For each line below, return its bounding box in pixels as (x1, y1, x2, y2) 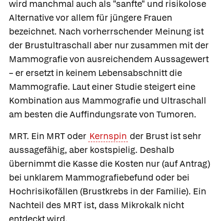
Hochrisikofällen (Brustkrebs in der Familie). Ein (9, 185, 206, 197)
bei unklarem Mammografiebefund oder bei (9, 171, 189, 183)
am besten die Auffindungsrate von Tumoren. (9, 108, 196, 120)
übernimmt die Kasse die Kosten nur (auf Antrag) (9, 157, 210, 169)
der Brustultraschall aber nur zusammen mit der (9, 39, 209, 51)
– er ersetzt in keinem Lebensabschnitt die (9, 67, 182, 78)
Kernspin (89, 130, 127, 142)
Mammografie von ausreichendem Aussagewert (9, 53, 209, 65)
